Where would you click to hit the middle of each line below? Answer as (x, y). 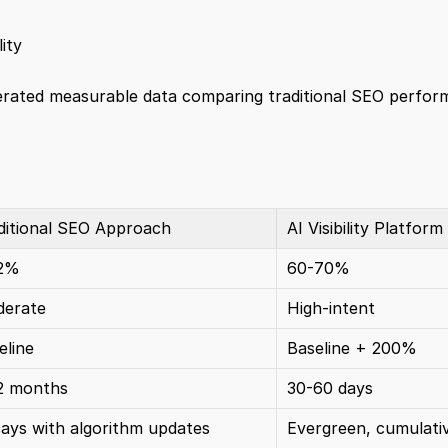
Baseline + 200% (351, 348)
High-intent (330, 308)
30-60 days (329, 388)
